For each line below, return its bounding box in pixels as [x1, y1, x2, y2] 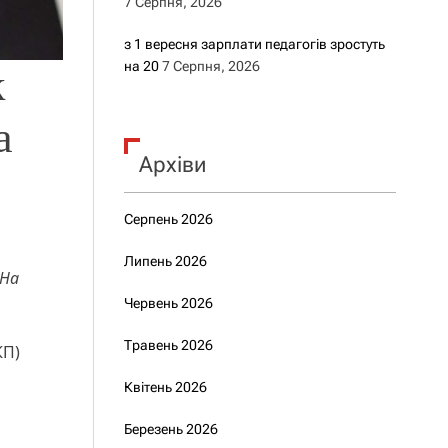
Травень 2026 [123, 337, 213, 353]
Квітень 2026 [123, 379, 207, 395]
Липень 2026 [123, 253, 207, 269]
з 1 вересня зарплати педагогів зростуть [123, 36, 385, 52]
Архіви [138, 152, 206, 177]
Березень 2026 [123, 421, 218, 437]
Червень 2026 [123, 295, 213, 311]
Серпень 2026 [123, 211, 213, 227]
